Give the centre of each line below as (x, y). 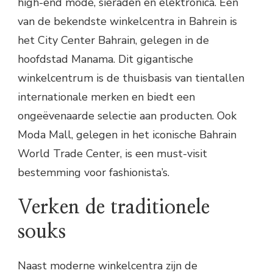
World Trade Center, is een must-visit (112, 154)
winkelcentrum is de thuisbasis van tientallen (131, 78)
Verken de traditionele (114, 207)
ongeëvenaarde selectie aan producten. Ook (127, 116)
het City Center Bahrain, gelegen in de (113, 41)
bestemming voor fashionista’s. (94, 173)
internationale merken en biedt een (106, 97)
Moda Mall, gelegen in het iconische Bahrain (127, 135)
